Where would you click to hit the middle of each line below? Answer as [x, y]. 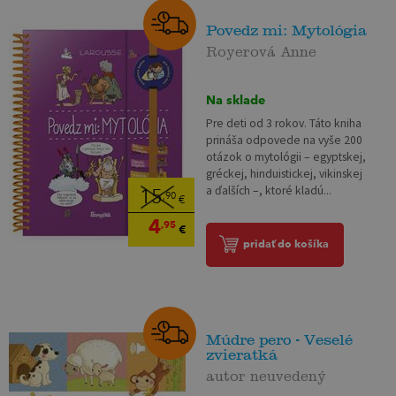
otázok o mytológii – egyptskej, [286, 157]
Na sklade [236, 99]
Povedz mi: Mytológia [287, 30]
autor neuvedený [267, 373]
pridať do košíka [286, 244]
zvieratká [242, 354]
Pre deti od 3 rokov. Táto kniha [284, 124]
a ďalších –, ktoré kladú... [269, 191]
